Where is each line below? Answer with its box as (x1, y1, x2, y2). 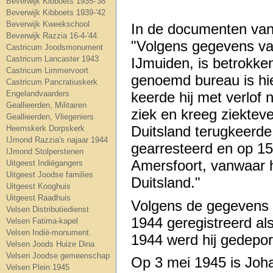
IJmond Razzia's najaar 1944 (6, 135, 108, 144)
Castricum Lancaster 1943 (6, 54, 99, 63)
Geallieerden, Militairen (6, 101, 87, 110)
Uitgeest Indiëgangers (6, 158, 83, 168)
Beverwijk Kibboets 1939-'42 (6, 8, 105, 17)
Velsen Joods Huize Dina (6, 239, 94, 249)
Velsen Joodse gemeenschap (6, 251, 110, 260)
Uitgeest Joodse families (6, 170, 93, 179)
